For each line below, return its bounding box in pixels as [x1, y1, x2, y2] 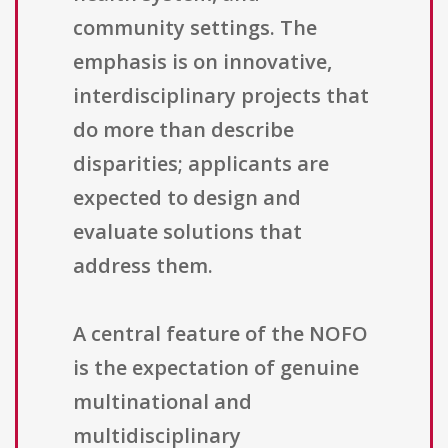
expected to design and [73, 184, 301, 212]
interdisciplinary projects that [73, 82, 369, 110]
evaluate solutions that [73, 218, 302, 246]
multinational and [73, 388, 252, 416]
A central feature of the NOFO [73, 320, 368, 348]
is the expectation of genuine [73, 354, 359, 382]
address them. [73, 252, 213, 280]
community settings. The [73, 14, 317, 42]
